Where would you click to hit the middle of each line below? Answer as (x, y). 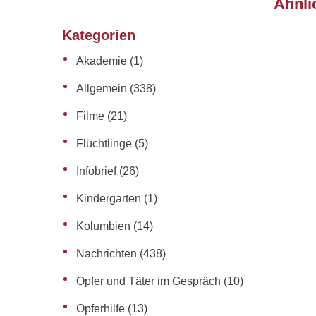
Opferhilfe (101, 309)
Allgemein (102, 89)
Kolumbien (103, 226)
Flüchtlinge (104, 144)
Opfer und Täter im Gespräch (148, 281)
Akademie (102, 61)
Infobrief (96, 171)
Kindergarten (109, 199)
